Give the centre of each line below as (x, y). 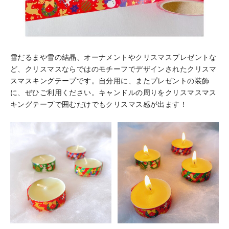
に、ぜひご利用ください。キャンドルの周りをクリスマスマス (113, 93)
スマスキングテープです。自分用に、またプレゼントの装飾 (110, 81)
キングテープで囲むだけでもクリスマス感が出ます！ (99, 105)
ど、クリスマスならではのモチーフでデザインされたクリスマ (113, 69)
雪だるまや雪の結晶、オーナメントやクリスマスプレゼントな (113, 58)
